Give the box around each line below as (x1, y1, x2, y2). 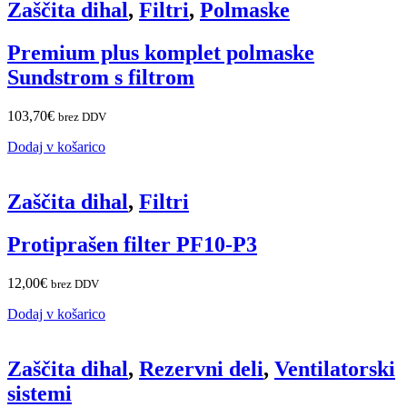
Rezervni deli (139, 356, 263, 381)
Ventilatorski (274, 356, 395, 381)
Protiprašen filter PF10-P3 (7, 232, 257, 256)
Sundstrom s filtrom (7, 65, 194, 90)
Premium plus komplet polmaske (7, 41, 314, 65)
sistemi (7, 381, 72, 405)
